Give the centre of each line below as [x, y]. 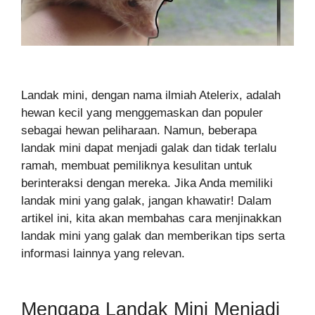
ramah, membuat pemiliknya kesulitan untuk [137, 166]
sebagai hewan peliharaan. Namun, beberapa [139, 131]
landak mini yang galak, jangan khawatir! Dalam [146, 201]
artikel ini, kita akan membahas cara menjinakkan [151, 219]
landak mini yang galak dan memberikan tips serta [153, 236]
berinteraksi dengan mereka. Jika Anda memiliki [147, 184]
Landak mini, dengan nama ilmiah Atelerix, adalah [151, 96]
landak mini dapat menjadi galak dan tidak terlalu [149, 148]
